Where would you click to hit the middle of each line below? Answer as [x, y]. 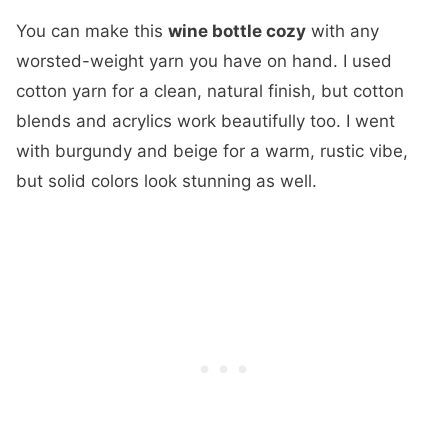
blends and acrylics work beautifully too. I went [205, 121]
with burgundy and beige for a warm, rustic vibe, [212, 151]
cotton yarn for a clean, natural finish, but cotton [210, 91]
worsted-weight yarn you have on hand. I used [204, 61]
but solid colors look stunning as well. [166, 181]
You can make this [92, 31]
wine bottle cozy [237, 31]
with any [342, 31]
